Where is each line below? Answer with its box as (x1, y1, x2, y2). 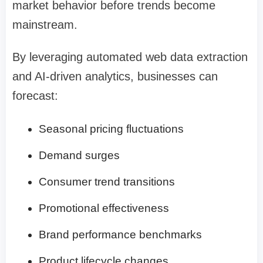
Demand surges (39, 149, 120, 161)
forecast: (12, 89, 58, 102)
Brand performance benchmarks (39, 228, 202, 241)
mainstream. (12, 18, 77, 31)
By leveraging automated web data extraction (12, 50, 248, 63)
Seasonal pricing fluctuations (39, 122, 184, 135)
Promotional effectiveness (39, 201, 169, 214)
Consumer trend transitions (39, 175, 175, 188)
